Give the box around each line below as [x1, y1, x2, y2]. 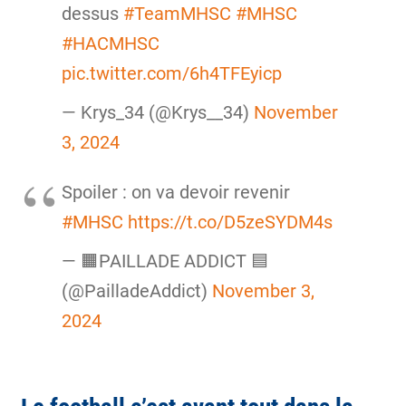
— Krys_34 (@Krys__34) [61, 101, 254, 123]
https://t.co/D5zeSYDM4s [127, 212, 333, 234]
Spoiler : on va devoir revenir [61, 182, 290, 204]
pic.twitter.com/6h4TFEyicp [61, 63, 282, 84]
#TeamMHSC [122, 3, 231, 24]
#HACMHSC [61, 33, 159, 54]
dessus [61, 3, 123, 24]
